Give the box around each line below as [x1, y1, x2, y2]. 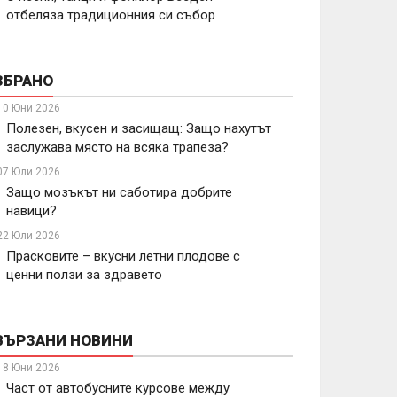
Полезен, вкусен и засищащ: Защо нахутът [6, 121, 271, 136]
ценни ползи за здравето [6, 267, 162, 283]
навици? [6, 203, 57, 219]
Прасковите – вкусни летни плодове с [6, 248, 240, 264]
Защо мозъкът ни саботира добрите [6, 184, 232, 200]
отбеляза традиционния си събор [6, 7, 215, 23]
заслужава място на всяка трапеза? [6, 139, 229, 155]
